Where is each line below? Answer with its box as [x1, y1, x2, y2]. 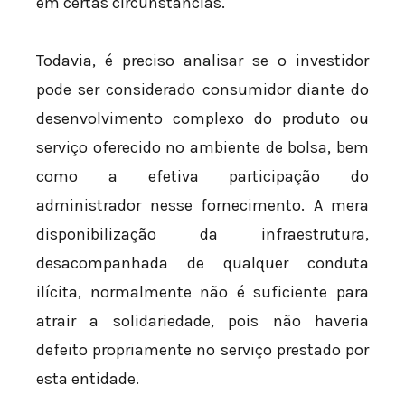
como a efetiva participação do [36, 165, 369, 186]
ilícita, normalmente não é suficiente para [36, 281, 369, 302]
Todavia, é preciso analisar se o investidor [36, 50, 369, 71]
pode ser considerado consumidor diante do [36, 79, 369, 99]
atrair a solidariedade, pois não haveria [36, 310, 369, 331]
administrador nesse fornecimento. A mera [36, 194, 369, 215]
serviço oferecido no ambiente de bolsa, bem [36, 137, 369, 157]
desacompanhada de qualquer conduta [36, 252, 369, 273]
